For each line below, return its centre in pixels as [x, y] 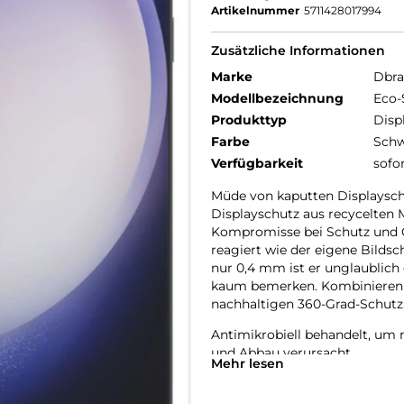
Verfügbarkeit [257, 163]
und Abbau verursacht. [282, 353]
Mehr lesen [248, 363]
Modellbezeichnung [277, 98]
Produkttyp [249, 120]
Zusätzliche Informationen [298, 50]
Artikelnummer [255, 10]
